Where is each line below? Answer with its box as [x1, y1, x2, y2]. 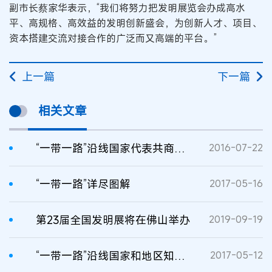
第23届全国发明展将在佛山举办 [36, 212, 190, 227]
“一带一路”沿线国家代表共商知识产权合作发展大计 [174, 140, 185, 155]
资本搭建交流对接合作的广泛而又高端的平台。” [9, 31, 217, 45]
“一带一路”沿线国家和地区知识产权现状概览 [174, 248, 185, 263]
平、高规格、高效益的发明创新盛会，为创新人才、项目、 [9, 16, 262, 30]
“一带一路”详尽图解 [36, 176, 131, 191]
